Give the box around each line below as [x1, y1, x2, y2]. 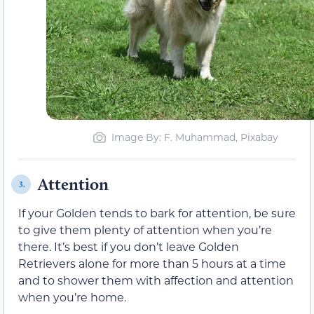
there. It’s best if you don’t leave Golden [18, 239, 239, 254]
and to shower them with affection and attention [18, 273, 294, 288]
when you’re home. [18, 289, 126, 305]
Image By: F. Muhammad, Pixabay [111, 130, 278, 144]
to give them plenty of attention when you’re [18, 222, 272, 238]
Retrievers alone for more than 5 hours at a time [18, 256, 286, 271]
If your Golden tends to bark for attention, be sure [18, 205, 296, 221]
